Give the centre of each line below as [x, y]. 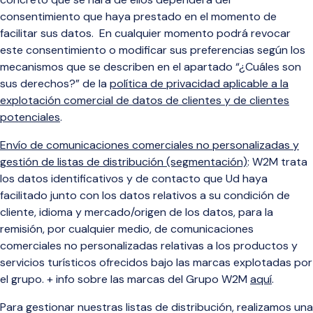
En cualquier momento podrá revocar [195, 33]
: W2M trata [277, 162]
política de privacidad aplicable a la [199, 83]
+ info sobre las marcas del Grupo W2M [148, 279]
